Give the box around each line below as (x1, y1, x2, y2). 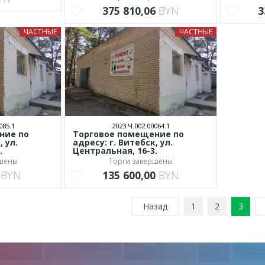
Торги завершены (108, 156, 173, 166)
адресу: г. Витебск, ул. (73, 137, 173, 148)
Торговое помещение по (73, 128, 185, 140)
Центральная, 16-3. (73, 145, 158, 156)
